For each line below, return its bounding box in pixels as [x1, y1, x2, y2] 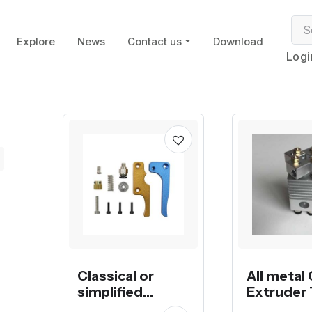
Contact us [127, 35, 182, 48]
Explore [16, 35, 55, 48]
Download [212, 35, 263, 48]
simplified [77, 283, 143, 300]
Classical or [77, 267, 154, 284]
